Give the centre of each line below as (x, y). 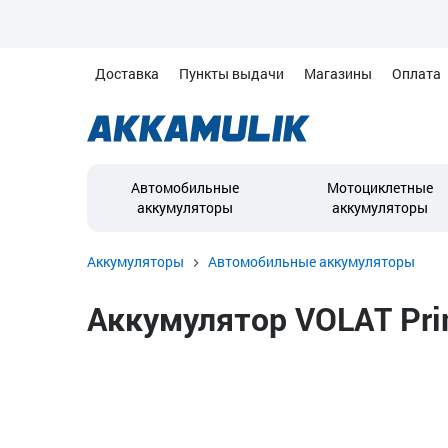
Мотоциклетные (379, 187)
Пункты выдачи (231, 73)
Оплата (416, 73)
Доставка (127, 73)
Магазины (338, 73)
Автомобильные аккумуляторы (311, 261)
